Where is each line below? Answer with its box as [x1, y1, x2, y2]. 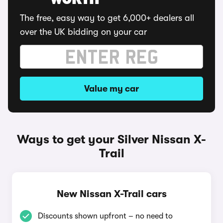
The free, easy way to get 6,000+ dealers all [20, 13, 194, 23]
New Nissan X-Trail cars [56, 188, 167, 200]
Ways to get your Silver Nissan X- [17, 132, 206, 146]
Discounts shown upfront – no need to [38, 212, 173, 221]
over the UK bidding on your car [20, 27, 147, 37]
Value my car [84, 84, 139, 94]
